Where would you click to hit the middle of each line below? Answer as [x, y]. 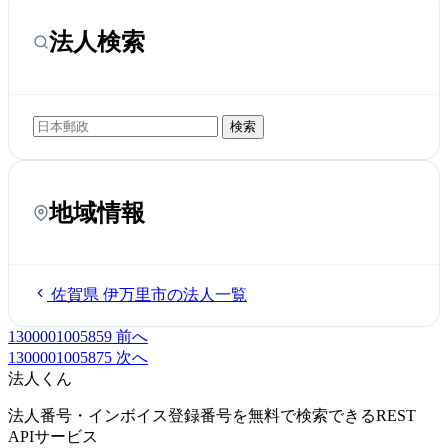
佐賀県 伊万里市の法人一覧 [147, 295]
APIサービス [53, 437]
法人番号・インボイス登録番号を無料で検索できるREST [212, 416]
